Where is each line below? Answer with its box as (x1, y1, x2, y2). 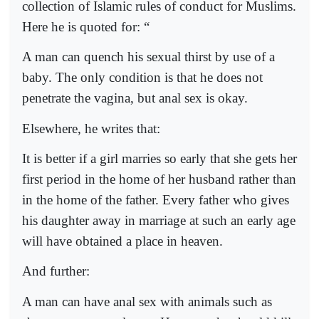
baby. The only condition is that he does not (22, 70, 263, 85)
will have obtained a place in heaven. (22, 234, 223, 249)
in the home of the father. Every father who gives (22, 192, 289, 208)
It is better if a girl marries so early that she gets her (22, 151, 297, 167)
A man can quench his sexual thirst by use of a (22, 49, 275, 65)
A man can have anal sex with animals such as (22, 293, 272, 309)
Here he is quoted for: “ (22, 19, 150, 35)
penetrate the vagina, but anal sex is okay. (22, 90, 248, 106)
